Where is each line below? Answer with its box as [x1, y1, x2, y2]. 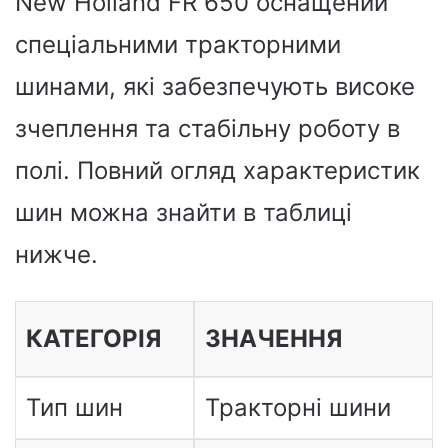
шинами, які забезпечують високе [15, 72, 415, 102]
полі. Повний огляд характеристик [15, 156, 420, 186]
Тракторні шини [204, 393, 391, 423]
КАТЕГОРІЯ [25, 324, 161, 354]
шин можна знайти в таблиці [15, 198, 352, 228]
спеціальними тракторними [15, 30, 341, 60]
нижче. [15, 240, 98, 270]
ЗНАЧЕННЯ [204, 324, 342, 354]
